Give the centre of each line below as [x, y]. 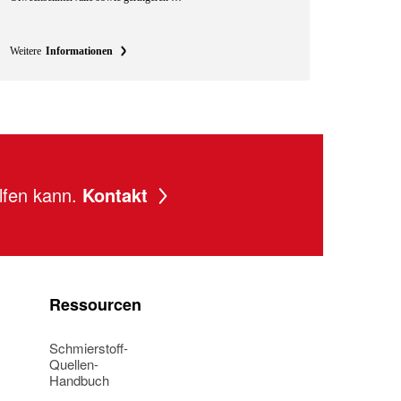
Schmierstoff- [89, 348]
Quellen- [74, 364]
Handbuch [79, 380]
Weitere [25, 51]
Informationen [79, 51]
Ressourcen [95, 304]
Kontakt [115, 195]
